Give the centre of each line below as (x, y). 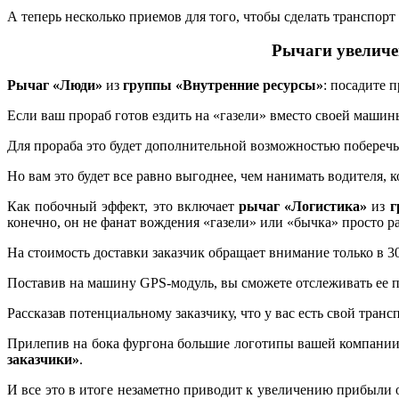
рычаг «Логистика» (305, 206)
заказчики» (43, 359)
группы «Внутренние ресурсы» (221, 85)
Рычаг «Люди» (55, 85)
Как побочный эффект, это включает (123, 206)
